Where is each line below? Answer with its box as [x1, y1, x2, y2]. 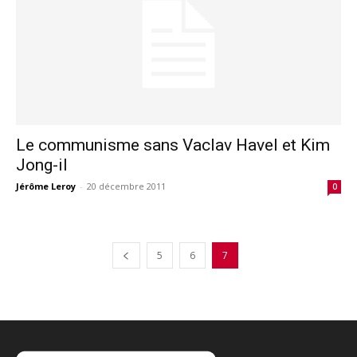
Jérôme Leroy [16, 179, 76, 192]
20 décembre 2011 [87, 179, 166, 192]
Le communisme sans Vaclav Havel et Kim [16, 135, 330, 155]
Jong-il [16, 155, 68, 175]
